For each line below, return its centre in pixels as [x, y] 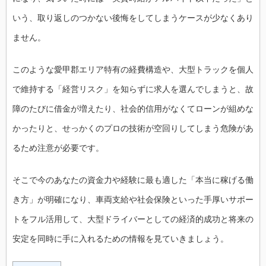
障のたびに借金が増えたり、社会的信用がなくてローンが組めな [133, 109]
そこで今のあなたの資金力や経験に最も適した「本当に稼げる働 [133, 180]
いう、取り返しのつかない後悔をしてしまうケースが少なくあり [133, 18]
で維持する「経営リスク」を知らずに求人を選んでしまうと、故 [133, 89]
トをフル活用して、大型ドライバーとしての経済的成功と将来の [133, 219]
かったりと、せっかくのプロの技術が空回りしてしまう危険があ [133, 128]
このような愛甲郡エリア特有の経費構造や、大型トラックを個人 [133, 69]
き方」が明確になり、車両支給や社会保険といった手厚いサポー [133, 199]
